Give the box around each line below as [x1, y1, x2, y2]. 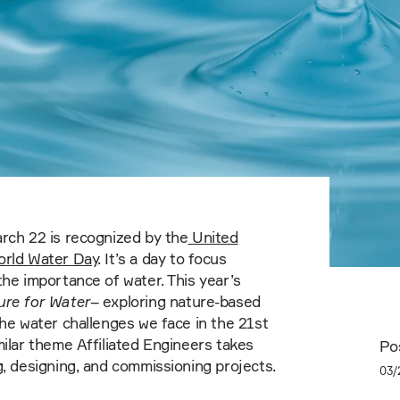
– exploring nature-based [89, 292, 261, 311]
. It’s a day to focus [97, 249, 227, 268]
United [187, 228, 238, 246]
